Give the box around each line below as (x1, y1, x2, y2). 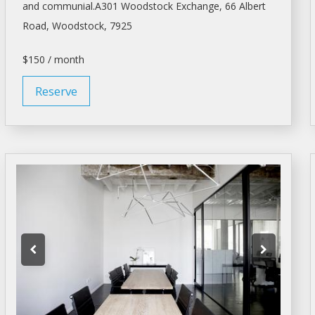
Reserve (34, 82, 77, 99)
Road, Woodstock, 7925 (22, 18, 132, 32)
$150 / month (22, 52, 84, 66)
